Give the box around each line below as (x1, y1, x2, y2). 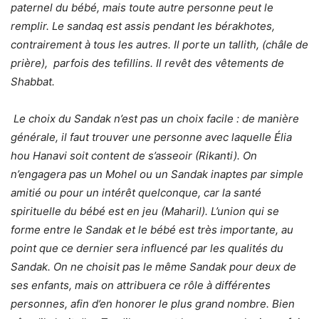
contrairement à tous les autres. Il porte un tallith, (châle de (11, 38, 308, 52)
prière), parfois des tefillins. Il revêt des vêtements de (11, 56, 284, 70)
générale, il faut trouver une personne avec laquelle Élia (11, 130, 292, 145)
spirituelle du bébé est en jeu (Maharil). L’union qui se (11, 204, 279, 219)
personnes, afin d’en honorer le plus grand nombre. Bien (11, 297, 295, 311)
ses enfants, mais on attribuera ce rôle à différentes (11, 278, 271, 293)
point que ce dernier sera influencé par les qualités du (11, 241, 283, 256)
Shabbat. (11, 75, 55, 89)
